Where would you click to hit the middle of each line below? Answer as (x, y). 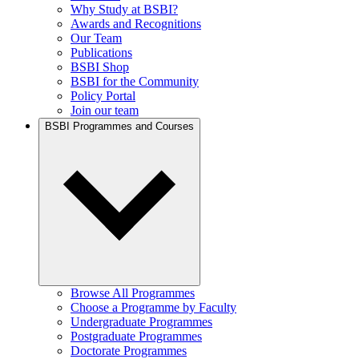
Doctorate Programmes (129, 351)
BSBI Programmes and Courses (119, 126)
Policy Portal (103, 96)
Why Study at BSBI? (124, 9)
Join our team (105, 110)
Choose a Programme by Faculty (153, 307)
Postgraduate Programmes (136, 336)
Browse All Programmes (133, 293)
